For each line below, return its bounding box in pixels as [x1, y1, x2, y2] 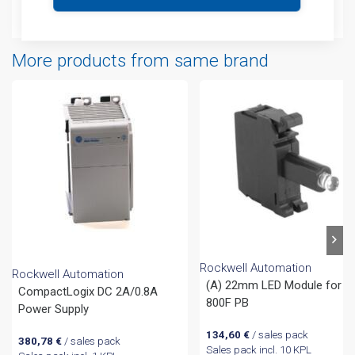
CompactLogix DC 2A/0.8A [17, 284, 158, 299]
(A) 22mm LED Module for [206, 278, 342, 293]
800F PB [206, 296, 250, 311]
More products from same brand [12, 49, 269, 71]
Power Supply [17, 302, 89, 316]
